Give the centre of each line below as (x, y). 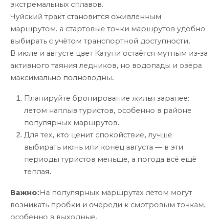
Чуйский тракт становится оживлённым (86, 16)
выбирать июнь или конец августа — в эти (104, 147)
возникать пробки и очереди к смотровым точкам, (108, 205)
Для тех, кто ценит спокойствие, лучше (98, 135)
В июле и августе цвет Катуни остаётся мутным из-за (109, 53)
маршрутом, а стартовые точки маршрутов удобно (108, 29)
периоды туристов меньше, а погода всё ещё (110, 160)
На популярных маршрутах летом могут (116, 192)
